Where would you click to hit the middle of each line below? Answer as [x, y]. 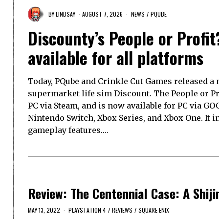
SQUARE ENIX [154, 210]
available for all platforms [116, 58]
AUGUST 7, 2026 [102, 14]
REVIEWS [122, 210]
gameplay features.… [68, 130]
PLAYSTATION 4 [87, 210]
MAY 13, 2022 [44, 210]
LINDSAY [66, 14]
